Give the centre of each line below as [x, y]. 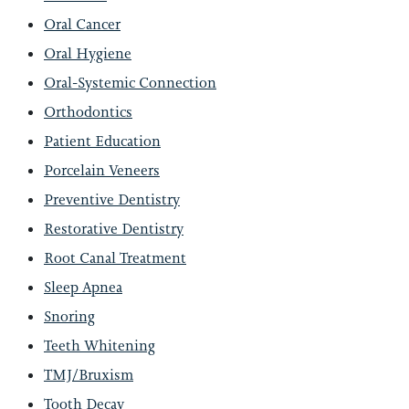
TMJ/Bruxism [89, 375]
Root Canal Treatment [115, 258]
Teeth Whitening [100, 346]
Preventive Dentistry [112, 199]
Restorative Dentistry [114, 229]
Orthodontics [88, 112]
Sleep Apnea [83, 287]
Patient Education [102, 141]
